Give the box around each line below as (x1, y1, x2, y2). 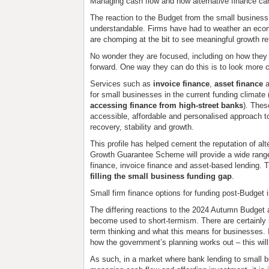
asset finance (214, 79, 264, 88)
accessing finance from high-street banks (90, 101, 244, 110)
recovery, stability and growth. (90, 122, 195, 131)
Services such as (90, 79, 154, 88)
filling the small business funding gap (90, 172, 232, 181)
